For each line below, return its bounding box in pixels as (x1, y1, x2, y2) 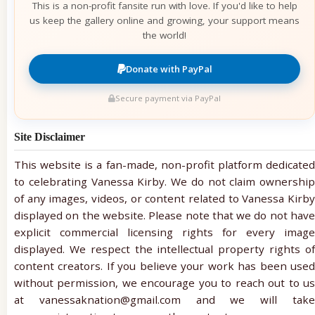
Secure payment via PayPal (115, 92, 221, 103)
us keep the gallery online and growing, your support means (30, 13, 300, 27)
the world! (143, 28, 186, 41)
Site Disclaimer (14, 130, 85, 143)
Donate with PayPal (125, 62, 212, 75)
